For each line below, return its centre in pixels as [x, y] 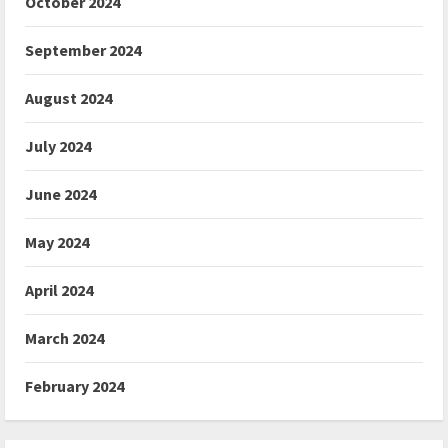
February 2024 [74, 386]
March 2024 [64, 338]
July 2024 [58, 146]
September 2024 [83, 50]
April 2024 [59, 290]
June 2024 [60, 194]
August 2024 [68, 98]
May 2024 [57, 242]
